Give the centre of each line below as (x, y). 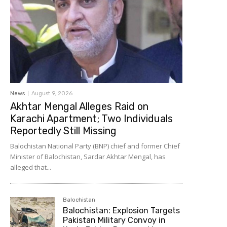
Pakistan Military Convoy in (115, 220)
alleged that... (31, 167)
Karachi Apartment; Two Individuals (91, 119)
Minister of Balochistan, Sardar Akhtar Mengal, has (88, 157)
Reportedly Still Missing (63, 131)
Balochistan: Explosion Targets (122, 211)
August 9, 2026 (52, 94)
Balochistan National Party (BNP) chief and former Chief (95, 146)
